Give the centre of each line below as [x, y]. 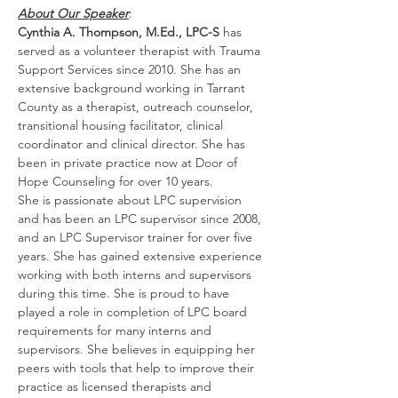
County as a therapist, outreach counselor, [137, 107]
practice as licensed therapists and [116, 386]
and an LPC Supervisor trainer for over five [137, 237]
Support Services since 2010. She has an [131, 69]
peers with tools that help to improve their [138, 368]
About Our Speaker [73, 13]
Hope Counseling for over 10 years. [115, 181]
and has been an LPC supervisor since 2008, [141, 219]
